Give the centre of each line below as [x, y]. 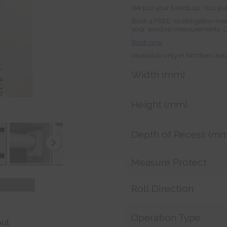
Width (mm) [158, 74]
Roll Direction [162, 188]
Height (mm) [159, 104]
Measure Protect [169, 162]
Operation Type [166, 217]
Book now [147, 42]
